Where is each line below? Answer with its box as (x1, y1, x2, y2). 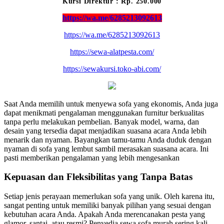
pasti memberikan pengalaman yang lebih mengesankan (4, 153, 179, 162)
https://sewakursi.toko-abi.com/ (63, 64, 161, 73)
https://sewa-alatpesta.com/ (70, 47, 154, 56)
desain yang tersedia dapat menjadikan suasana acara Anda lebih (4, 126, 206, 135)
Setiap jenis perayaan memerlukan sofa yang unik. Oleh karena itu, (4, 192, 214, 201)
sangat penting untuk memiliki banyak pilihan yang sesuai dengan (4, 201, 211, 210)
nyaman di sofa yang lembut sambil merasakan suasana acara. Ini (4, 144, 208, 153)
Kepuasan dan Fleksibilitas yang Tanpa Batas (4, 171, 192, 182)
